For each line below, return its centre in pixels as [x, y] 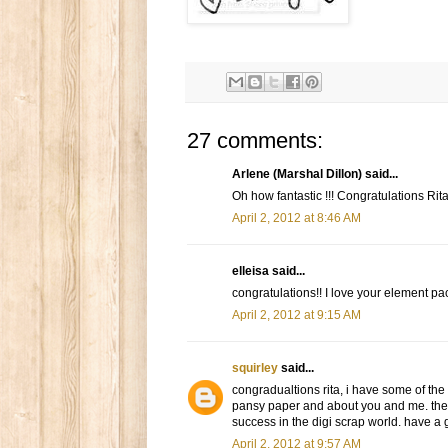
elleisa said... [268, 271]
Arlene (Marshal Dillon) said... [315, 174]
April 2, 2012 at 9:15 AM [296, 315]
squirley [255, 368]
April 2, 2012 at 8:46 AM [296, 218]
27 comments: [255, 141]
